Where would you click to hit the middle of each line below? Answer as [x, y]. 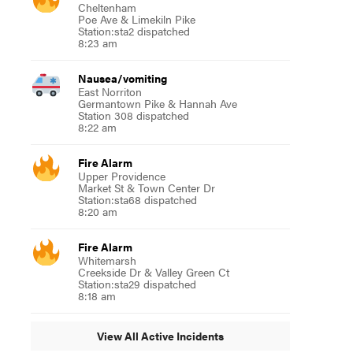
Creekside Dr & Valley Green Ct [153, 271]
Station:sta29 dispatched [137, 283]
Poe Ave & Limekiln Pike [136, 19]
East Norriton [110, 91]
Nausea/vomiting [122, 78]
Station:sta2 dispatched [134, 30]
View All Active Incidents [160, 336]
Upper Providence [121, 175]
